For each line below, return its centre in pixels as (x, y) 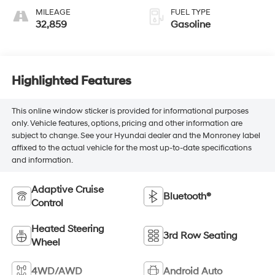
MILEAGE (53, 13)
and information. (42, 160)
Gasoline (191, 25)
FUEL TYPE (191, 13)
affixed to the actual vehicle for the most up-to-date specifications (131, 148)
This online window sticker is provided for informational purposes (130, 111)
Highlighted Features (71, 81)
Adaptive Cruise (67, 190)
